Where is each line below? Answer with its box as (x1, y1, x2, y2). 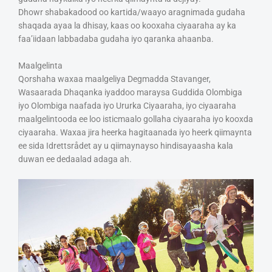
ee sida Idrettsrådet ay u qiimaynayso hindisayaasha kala (18, 140, 233, 151)
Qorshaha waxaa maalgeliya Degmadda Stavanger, (18, 73, 211, 84)
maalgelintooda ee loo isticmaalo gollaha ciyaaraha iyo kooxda (18, 114, 253, 124)
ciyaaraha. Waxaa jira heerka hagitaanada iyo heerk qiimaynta (18, 127, 252, 137)
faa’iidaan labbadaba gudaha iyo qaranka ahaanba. (18, 34, 214, 44)
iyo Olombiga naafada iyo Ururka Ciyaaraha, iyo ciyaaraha (18, 100, 236, 110)
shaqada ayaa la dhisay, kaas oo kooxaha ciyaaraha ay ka (18, 21, 236, 31)
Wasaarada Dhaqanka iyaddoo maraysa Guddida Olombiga (18, 87, 242, 97)
